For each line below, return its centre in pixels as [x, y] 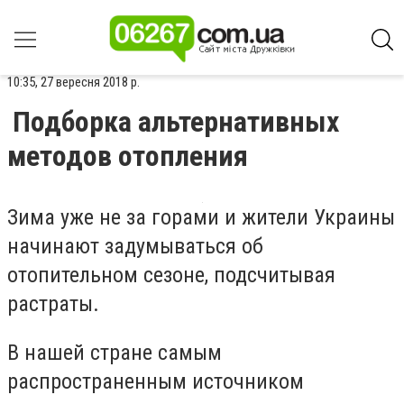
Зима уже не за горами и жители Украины [201, 217]
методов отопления [128, 156]
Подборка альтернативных [176, 122]
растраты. [53, 304]
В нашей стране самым [115, 352]
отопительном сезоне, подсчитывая [171, 275]
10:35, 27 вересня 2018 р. [73, 82]
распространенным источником [156, 381]
